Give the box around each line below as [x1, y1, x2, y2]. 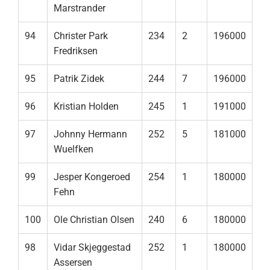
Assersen [54, 257, 92, 269]
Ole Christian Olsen [54, 214, 134, 226]
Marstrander [54, 2, 105, 14]
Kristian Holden [54, 101, 119, 113]
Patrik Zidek [54, 73, 104, 85]
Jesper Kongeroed [54, 171, 130, 183]
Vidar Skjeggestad [54, 242, 131, 254]
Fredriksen [54, 45, 98, 57]
